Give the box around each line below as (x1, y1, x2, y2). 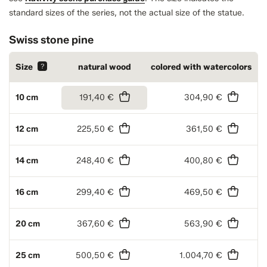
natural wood (77, 62, 131, 73)
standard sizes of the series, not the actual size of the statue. (9, 8, 244, 18)
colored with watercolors (151, 62, 252, 73)
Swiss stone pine (9, 33, 94, 47)
